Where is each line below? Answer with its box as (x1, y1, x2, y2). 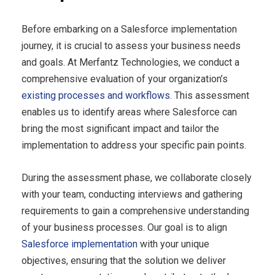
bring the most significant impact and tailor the (21, 123, 219, 135)
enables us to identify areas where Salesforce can (21, 106, 237, 118)
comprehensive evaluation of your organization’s (21, 73, 228, 85)
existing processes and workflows (21, 90, 170, 102)
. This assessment (170, 90, 249, 102)
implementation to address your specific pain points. (21, 139, 246, 152)
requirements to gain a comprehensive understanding (21, 205, 249, 217)
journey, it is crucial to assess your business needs (21, 40, 241, 52)
